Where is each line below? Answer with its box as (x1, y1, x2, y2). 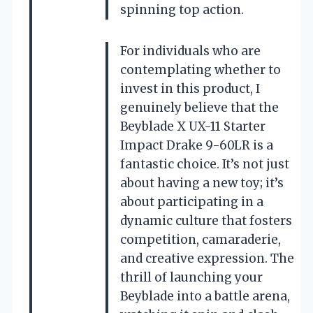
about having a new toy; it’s (120, 175, 284, 191)
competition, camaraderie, (120, 231, 281, 247)
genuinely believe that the (120, 99, 279, 115)
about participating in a (120, 194, 263, 210)
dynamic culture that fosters (120, 212, 292, 228)
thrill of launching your (120, 269, 263, 285)
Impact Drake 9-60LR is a (120, 137, 273, 153)
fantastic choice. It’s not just (120, 156, 289, 172)
